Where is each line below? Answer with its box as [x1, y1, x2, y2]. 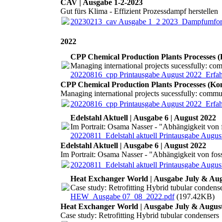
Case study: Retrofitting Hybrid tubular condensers [60, 211, 219, 220]
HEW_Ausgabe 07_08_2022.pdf [70, 192, 174, 201]
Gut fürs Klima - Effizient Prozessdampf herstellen [60, 7, 218, 16]
